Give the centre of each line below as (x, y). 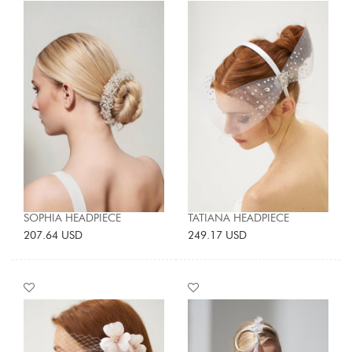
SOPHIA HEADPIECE (72, 218)
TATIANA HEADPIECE (238, 218)
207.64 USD (53, 235)
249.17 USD (217, 235)
